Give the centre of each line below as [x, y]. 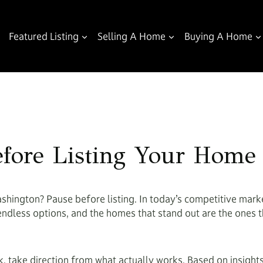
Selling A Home [131, 36]
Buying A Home [218, 36]
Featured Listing [44, 36]
